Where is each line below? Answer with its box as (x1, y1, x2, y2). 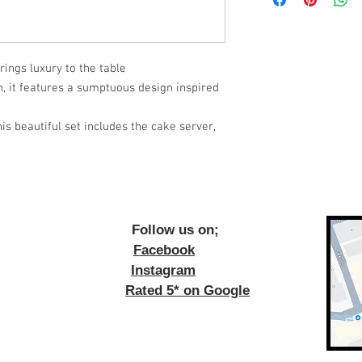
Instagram (131, 263, 196, 278)
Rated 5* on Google (125, 283, 250, 298)
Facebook (133, 242, 195, 258)
